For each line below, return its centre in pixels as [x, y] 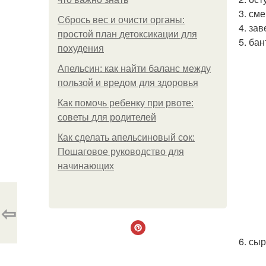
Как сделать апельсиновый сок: [126, 137]
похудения [81, 48]
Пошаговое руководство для [121, 152]
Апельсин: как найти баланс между [134, 69]
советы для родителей [107, 117]
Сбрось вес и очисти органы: [121, 20]
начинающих [86, 166]
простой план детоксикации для [127, 34]
